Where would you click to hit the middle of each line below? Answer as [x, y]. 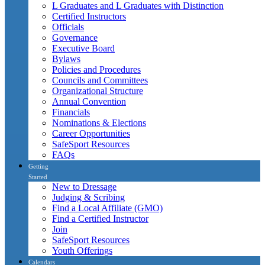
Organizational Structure [98, 91]
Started [38, 177]
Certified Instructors [89, 16]
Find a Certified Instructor [100, 218]
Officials [68, 27]
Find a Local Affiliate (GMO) [107, 208]
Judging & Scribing [88, 197]
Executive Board [83, 48]
